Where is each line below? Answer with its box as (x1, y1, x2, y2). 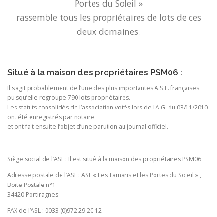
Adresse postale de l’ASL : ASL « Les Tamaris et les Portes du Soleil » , (7, 170, 201, 179)
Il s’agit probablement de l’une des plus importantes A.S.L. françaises (7, 84, 199, 93)
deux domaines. (77, 26, 140, 38)
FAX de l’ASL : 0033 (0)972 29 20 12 (7, 206, 102, 215)
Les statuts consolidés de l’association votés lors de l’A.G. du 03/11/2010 (7, 103, 208, 112)
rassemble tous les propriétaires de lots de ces (16, 12, 201, 24)
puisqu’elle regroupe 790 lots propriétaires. (7, 93, 130, 102)
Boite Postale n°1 (7, 180, 56, 189)
